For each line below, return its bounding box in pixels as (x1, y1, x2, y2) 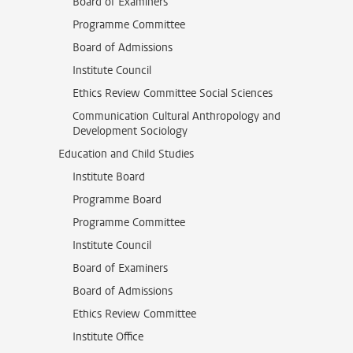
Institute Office (72, 329, 143, 344)
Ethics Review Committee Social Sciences (72, 86, 273, 101)
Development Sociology (72, 124, 188, 139)
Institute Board (72, 169, 145, 184)
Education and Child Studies (58, 147, 194, 162)
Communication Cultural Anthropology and (72, 109, 281, 124)
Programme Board (72, 192, 162, 207)
